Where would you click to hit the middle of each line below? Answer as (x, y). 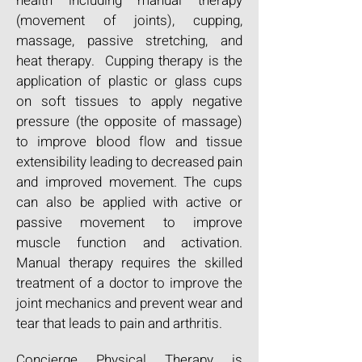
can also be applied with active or (129, 202)
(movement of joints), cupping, (129, 21)
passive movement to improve (129, 223)
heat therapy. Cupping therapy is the (129, 61)
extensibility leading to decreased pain (129, 162)
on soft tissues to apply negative (129, 101)
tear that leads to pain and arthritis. (121, 324)
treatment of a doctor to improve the (129, 283)
